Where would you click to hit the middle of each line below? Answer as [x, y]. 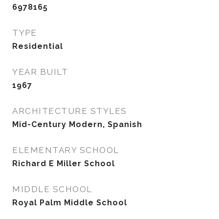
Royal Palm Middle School [70, 203]
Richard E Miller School [64, 164]
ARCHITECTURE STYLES [70, 111]
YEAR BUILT [40, 72]
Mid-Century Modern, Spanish [77, 124]
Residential [38, 46]
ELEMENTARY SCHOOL [66, 150]
